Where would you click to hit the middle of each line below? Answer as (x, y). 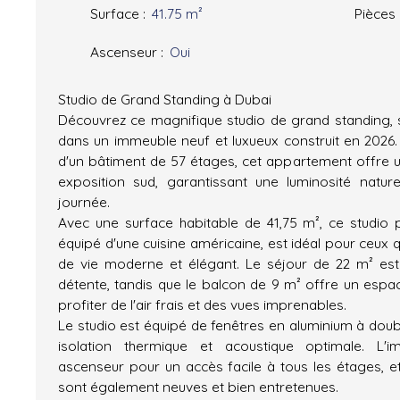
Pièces (375, 13)
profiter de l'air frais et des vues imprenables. (202, 304)
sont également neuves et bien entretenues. (198, 386)
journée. (84, 201)
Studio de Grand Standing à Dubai (165, 99)
